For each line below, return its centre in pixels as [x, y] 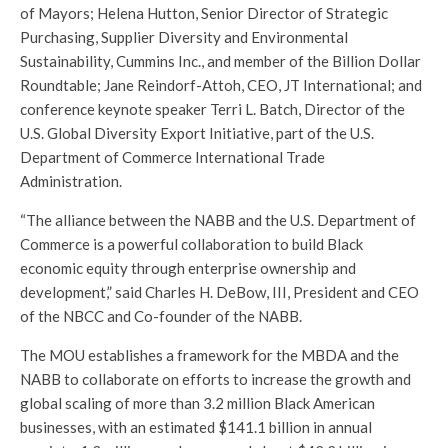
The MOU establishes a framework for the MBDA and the [209, 355]
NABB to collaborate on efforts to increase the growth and [215, 379]
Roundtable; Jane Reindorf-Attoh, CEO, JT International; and [221, 85]
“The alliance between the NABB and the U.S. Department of [218, 220]
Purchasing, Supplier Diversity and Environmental [184, 37]
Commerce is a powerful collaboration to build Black [191, 244]
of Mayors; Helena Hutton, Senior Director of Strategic [204, 13]
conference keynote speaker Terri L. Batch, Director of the [212, 109]
